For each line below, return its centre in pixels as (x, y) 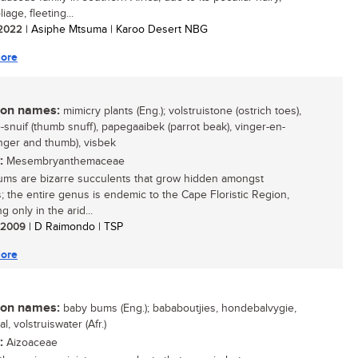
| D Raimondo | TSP (74, 227)
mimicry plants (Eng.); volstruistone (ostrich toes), (181, 111)
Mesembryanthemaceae (64, 161)
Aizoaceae (30, 343)
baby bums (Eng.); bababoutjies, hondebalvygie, (178, 308)
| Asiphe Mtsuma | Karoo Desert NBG (115, 30)
